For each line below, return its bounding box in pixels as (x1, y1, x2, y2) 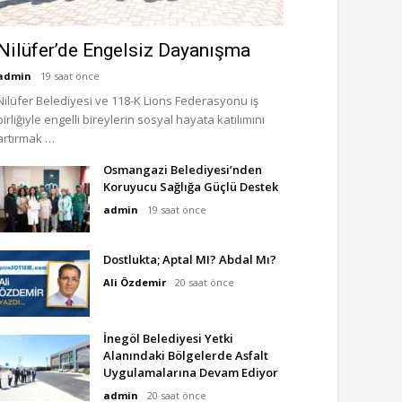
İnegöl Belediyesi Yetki (103, 330, 233, 346)
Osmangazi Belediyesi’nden (103, 162, 262, 178)
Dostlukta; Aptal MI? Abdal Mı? (103, 251, 276, 267)
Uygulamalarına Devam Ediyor (103, 364, 278, 380)
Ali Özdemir (103, 275, 166, 289)
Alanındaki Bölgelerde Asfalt (103, 347, 268, 363)
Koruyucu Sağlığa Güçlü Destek (103, 179, 278, 195)
